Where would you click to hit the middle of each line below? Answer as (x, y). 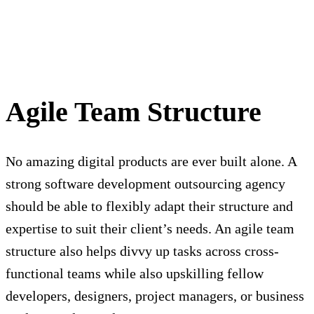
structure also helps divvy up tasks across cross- (142, 251)
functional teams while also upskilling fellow (135, 274)
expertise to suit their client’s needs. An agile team (150, 229)
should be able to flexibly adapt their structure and (149, 206)
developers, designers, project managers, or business (155, 296)
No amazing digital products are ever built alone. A (151, 162)
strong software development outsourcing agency (145, 184)
